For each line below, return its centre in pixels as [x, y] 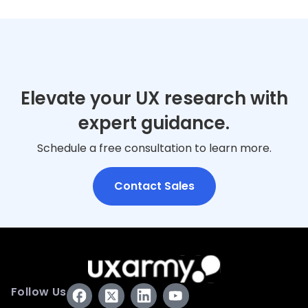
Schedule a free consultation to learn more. [154, 148]
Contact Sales [154, 186]
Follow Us [39, 291]
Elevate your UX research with [154, 98]
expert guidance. [154, 123]
